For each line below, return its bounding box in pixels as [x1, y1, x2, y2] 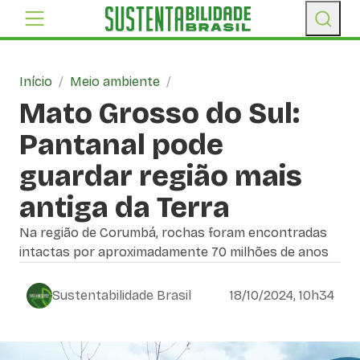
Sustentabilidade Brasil [52, 288, 191, 303]
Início [19, 74, 52, 89]
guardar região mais [19, 159, 302, 194]
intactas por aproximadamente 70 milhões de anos [19, 244, 329, 260]
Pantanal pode [19, 128, 223, 162]
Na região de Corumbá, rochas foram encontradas [19, 225, 327, 240]
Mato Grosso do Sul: [19, 96, 300, 131]
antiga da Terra [19, 190, 230, 225]
